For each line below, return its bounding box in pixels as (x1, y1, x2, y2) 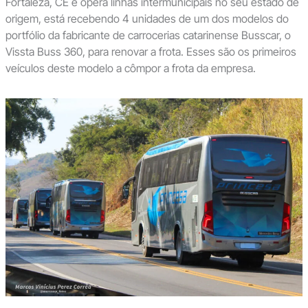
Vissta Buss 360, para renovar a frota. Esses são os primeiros (5, 45, 296, 59)
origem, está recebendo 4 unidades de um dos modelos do (5, 12, 289, 26)
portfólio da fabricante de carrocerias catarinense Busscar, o (5, 28, 291, 43)
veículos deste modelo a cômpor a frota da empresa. (5, 61, 256, 76)
